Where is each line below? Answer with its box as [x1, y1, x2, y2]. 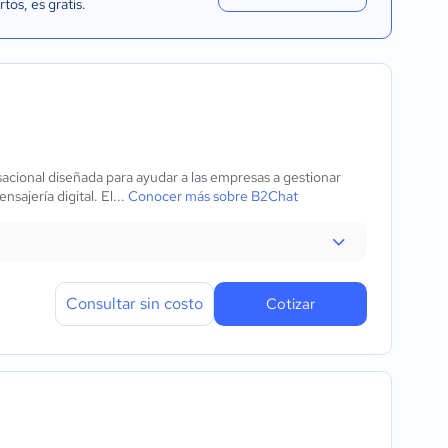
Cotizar [266, 294, 315, 314]
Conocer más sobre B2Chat [128, 187, 298, 205]
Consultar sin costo [66, 293, 203, 314]
